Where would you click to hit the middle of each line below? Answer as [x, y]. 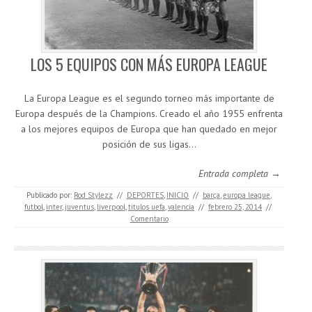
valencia [181, 207]
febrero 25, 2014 [235, 207]
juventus [79, 207]
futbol [34, 207]
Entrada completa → [240, 174]
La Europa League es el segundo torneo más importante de [149, 99]
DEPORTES [145, 195]
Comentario [149, 219]
